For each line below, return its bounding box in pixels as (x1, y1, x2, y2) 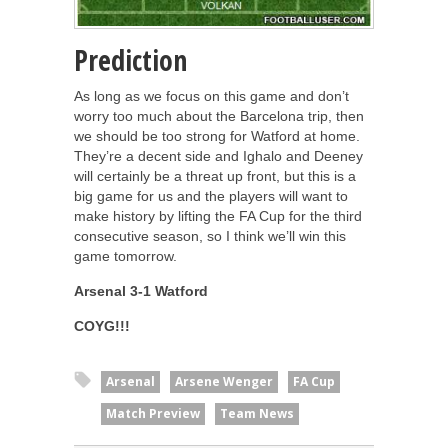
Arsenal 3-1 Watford (74, 283, 208, 300)
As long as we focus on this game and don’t (74, 88, 349, 105)
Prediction (74, 41, 187, 80)
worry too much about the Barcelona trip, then (74, 108, 364, 125)
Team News (220, 405, 294, 423)
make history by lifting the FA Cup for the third (74, 208, 362, 225)
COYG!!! (74, 318, 130, 335)
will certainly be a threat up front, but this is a (74, 168, 356, 185)
